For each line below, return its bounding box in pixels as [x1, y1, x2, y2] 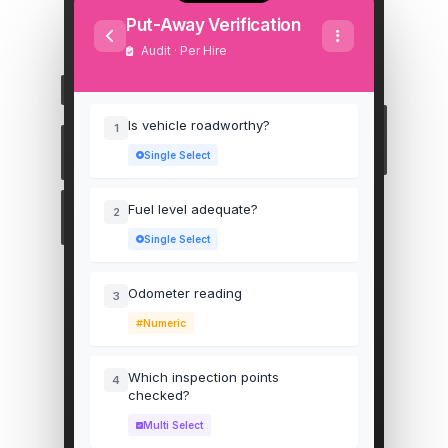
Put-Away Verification [126, 15, 301, 35]
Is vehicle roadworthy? [128, 117, 270, 133]
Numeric [143, 317, 186, 329]
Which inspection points [128, 369, 279, 385]
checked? [128, 387, 190, 403]
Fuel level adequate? [128, 201, 258, 217]
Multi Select [143, 419, 203, 431]
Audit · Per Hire [138, 43, 227, 58]
